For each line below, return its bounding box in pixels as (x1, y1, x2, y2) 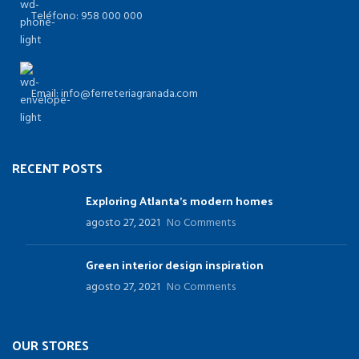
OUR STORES (12, 333, 89, 357)
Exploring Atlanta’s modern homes (86, 191, 273, 211)
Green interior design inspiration (86, 255, 264, 275)
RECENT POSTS (12, 156, 103, 179)
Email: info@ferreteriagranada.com (31, 85, 198, 103)
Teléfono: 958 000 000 (31, 7, 143, 26)
